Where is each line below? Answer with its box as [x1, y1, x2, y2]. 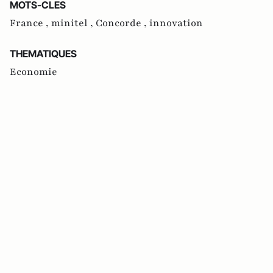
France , [10, 16, 51, 30]
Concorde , [96, 16, 149, 30]
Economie [10, 65, 57, 79]
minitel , [51, 16, 96, 30]
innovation [149, 16, 203, 30]
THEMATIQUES [10, 48, 77, 60]
